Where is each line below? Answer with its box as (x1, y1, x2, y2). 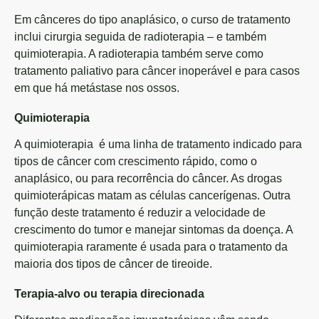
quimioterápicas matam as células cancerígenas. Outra (14, 189, 291, 202)
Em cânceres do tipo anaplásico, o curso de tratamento (14, 14, 291, 26)
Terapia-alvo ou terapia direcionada (14, 288, 204, 300)
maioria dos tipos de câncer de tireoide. (14, 258, 212, 270)
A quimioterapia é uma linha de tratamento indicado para (14, 138, 302, 150)
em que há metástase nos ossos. (14, 82, 179, 94)
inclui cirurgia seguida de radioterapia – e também (14, 31, 266, 43)
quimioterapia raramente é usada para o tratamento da (14, 241, 288, 253)
